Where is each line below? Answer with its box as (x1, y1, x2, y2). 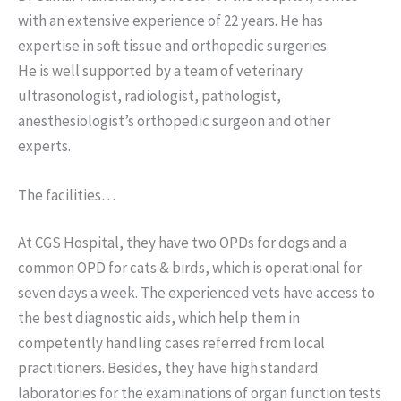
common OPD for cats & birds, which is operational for (18, 258, 362, 278)
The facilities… (18, 184, 115, 205)
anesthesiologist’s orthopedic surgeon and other (18, 110, 330, 131)
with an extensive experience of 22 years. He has (18, 10, 323, 30)
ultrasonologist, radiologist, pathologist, (18, 85, 281, 106)
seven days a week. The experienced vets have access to (18, 283, 375, 303)
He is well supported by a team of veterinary (18, 60, 303, 81)
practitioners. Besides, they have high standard (18, 358, 319, 379)
